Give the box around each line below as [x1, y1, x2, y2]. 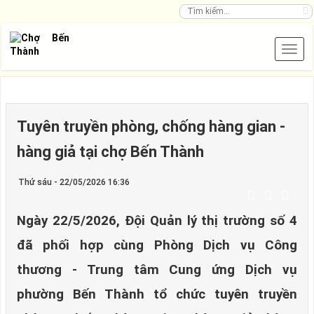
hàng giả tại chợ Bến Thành [17, 143, 204, 161]
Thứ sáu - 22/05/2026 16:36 [18, 177, 130, 187]
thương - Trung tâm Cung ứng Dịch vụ [17, 262, 297, 278]
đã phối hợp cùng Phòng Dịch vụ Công [17, 238, 297, 253]
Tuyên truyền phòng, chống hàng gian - [17, 118, 285, 135]
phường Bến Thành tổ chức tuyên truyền [17, 287, 297, 302]
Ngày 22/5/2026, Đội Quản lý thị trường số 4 [17, 213, 297, 228]
